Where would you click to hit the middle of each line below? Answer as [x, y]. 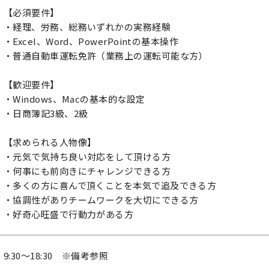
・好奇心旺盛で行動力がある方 [69, 214]
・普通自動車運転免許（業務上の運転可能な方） [106, 56]
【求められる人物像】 [50, 142]
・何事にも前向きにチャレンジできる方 [87, 171]
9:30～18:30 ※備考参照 [56, 255]
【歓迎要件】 [32, 84]
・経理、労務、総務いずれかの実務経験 [87, 27]
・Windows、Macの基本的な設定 [74, 99]
